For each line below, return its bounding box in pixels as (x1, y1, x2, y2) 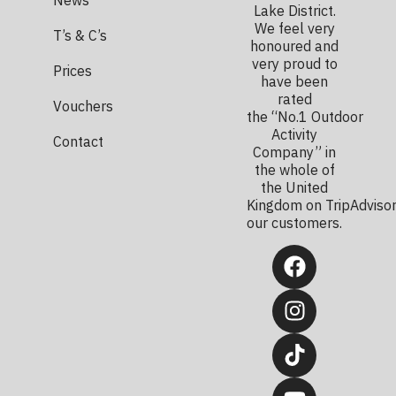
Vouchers (53, 96, 113, 115)
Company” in (253, 143, 337, 162)
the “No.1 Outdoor (246, 108, 363, 126)
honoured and (250, 37, 339, 56)
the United (261, 179, 329, 197)
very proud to (251, 55, 338, 73)
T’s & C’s (53, 26, 107, 44)
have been (261, 72, 329, 91)
